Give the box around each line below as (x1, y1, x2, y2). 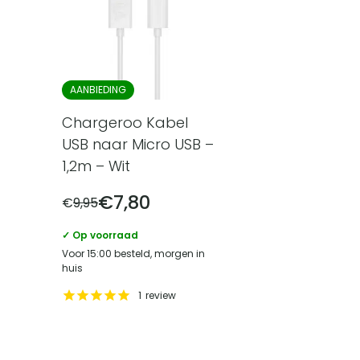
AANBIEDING (70, 83, 126, 97)
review (145, 288, 176, 302)
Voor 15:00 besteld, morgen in (62, 247, 205, 261)
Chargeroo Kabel (62, 112, 188, 133)
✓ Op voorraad (62, 228, 138, 243)
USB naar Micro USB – (62, 134, 214, 155)
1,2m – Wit (62, 156, 130, 177)
